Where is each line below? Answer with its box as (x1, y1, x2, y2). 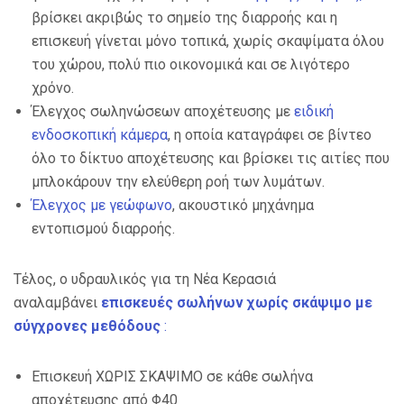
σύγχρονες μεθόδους (14, 317, 164, 335)
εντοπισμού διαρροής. (32, 220, 175, 238)
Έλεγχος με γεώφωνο (32, 197, 172, 215)
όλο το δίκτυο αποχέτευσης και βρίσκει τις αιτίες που (32, 150, 390, 168)
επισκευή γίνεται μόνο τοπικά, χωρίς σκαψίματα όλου (32, 32, 384, 50)
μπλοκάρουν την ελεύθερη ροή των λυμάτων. (32, 173, 325, 191)
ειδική (294, 103, 334, 121)
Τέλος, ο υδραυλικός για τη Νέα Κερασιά (14, 271, 276, 289)
